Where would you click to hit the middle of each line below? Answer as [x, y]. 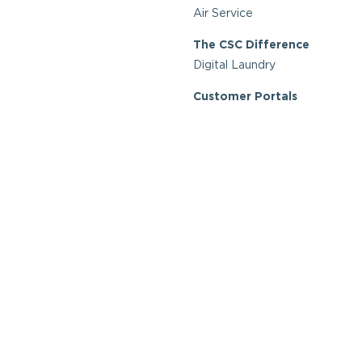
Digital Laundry [234, 65]
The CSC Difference [251, 44]
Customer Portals [245, 95]
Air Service [223, 13]
